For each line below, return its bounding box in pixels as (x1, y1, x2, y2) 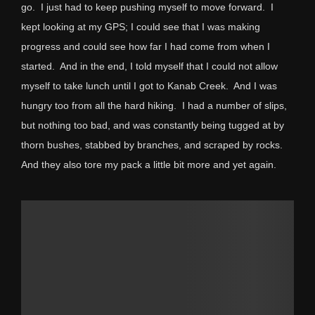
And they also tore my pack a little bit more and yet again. (21, 159, 276, 171)
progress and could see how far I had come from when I (21, 41, 270, 53)
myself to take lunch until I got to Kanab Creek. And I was (21, 80, 277, 92)
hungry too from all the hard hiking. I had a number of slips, (21, 100, 287, 112)
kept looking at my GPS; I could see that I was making (21, 21, 260, 33)
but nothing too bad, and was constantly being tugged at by (21, 120, 284, 131)
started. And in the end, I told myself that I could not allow (21, 60, 278, 72)
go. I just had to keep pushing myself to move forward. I (21, 1, 274, 13)
